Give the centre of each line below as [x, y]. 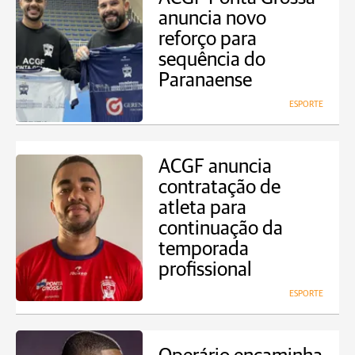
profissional [205, 270]
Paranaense [205, 80]
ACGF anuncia [215, 167]
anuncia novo [212, 19]
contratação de [219, 187]
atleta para [202, 208]
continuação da [221, 229]
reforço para [208, 39]
